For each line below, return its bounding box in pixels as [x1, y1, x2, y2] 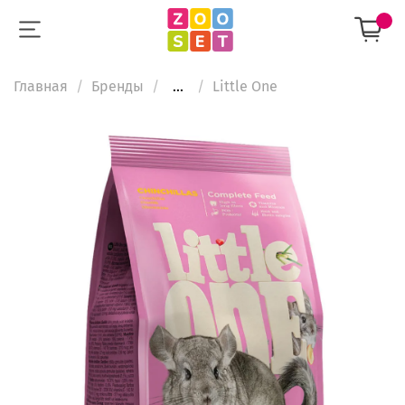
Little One [212, 77, 278, 95]
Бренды [91, 77, 144, 95]
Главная [14, 77, 68, 95]
